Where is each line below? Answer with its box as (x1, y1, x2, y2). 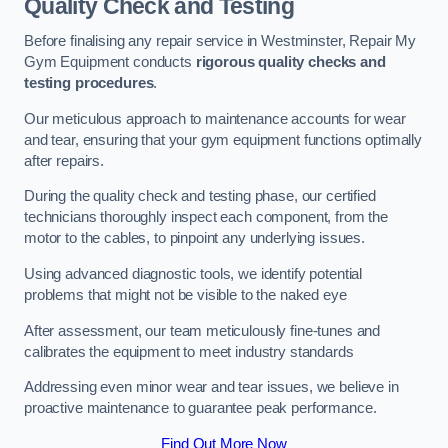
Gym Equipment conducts (24, 54, 196, 71)
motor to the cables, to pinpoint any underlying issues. (24, 230, 366, 247)
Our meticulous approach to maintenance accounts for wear (24, 110, 406, 127)
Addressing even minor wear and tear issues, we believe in (24, 379, 399, 396)
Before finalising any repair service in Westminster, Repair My (24, 33, 416, 50)
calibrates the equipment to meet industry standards (24, 343, 354, 360)
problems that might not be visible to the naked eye (24, 287, 347, 304)
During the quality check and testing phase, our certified (24, 188, 376, 205)
